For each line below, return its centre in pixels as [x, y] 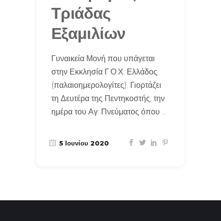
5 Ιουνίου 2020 [83, 143]
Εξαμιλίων [89, 33]
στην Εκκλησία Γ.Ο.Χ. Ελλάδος [104, 72]
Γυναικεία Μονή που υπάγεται [103, 58]
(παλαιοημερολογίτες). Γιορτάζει [106, 85]
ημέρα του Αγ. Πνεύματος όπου [107, 111]
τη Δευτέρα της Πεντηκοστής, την [108, 98]
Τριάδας [81, 13]
